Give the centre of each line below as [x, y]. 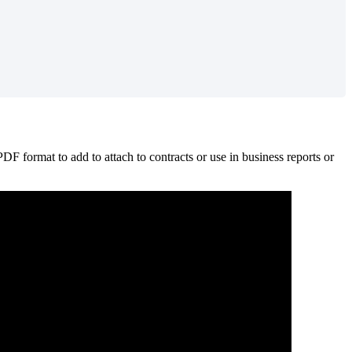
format [39, 156]
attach [119, 156]
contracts [171, 156]
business [263, 156]
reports [304, 156]
